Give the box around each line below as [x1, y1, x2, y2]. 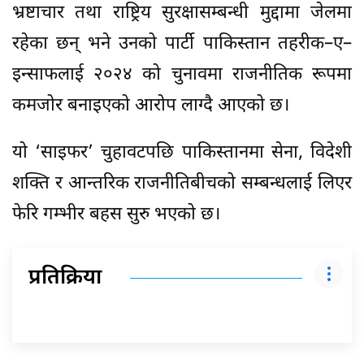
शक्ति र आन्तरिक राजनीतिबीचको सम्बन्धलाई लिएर [12, 171, 352, 196]
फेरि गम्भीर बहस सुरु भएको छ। [12, 202, 220, 227]
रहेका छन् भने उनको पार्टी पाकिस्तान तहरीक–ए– [12, 32, 352, 56]
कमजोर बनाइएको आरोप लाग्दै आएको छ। [12, 93, 289, 118]
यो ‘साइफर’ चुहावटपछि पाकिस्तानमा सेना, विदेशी [12, 141, 352, 165]
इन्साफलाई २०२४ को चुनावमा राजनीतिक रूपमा [12, 63, 352, 87]
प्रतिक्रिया [28, 264, 102, 292]
